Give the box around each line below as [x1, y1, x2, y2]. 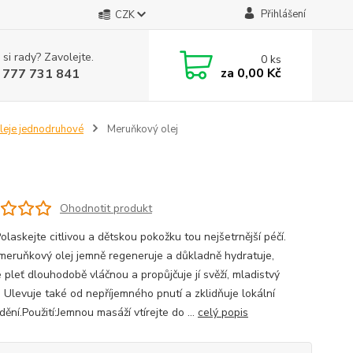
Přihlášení [260, 7, 306, 21]
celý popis [197, 305, 248, 320]
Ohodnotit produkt [59, 200, 152, 216]
